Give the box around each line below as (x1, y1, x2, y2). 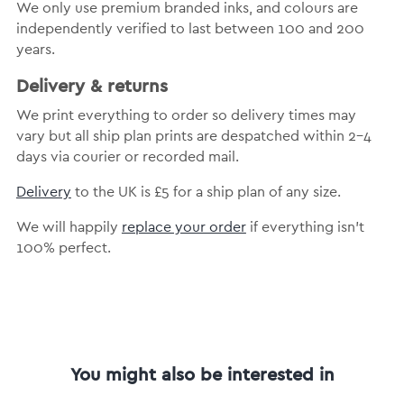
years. (15, 42, 55, 58)
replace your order (121, 220, 246, 235)
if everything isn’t (245, 220, 364, 235)
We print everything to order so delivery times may (15, 108, 356, 124)
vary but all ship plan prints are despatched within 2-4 (15, 129, 372, 144)
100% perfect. (15, 241, 111, 256)
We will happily (15, 220, 122, 235)
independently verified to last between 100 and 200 (15, 22, 364, 37)
